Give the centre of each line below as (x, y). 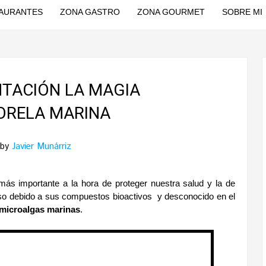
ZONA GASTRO (90, 12)
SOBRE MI (242, 12)
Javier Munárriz (42, 146)
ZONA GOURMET (171, 12)
